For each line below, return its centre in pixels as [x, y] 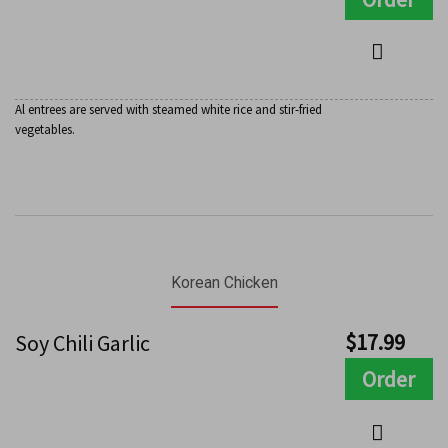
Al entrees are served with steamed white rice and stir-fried [168, 110]
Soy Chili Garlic [82, 343]
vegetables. [45, 130]
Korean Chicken [224, 283]
